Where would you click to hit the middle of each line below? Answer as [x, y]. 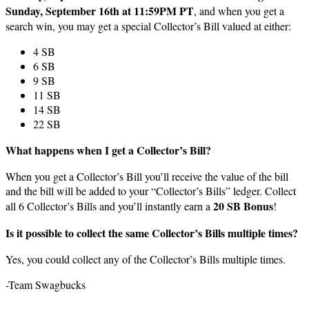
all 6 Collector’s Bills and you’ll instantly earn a [109, 206]
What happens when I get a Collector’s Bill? [108, 150]
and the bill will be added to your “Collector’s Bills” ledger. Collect [151, 191]
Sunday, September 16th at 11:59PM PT [100, 11]
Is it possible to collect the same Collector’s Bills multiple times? [152, 233]
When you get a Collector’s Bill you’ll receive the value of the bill [147, 177]
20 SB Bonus [243, 206]
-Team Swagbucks [46, 285]
